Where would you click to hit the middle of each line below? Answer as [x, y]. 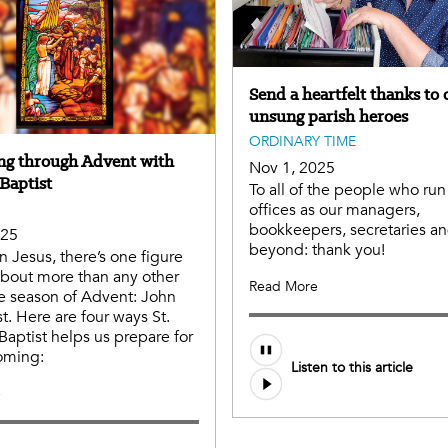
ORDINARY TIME [302, 142]
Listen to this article [352, 367]
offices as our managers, [334, 210]
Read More [283, 287]
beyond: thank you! [317, 250]
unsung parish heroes [328, 116]
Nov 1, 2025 [292, 168]
